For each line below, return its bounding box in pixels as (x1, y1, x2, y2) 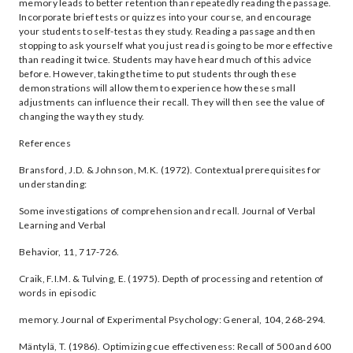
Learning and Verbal (19, 219, 106, 231)
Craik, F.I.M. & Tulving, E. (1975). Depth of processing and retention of (19, 273, 324, 284)
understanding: (19, 178, 87, 190)
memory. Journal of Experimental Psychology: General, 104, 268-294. (19, 314, 326, 325)
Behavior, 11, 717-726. (19, 246, 120, 258)
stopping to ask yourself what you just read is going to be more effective (19, 39, 333, 51)
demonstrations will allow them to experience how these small (19, 82, 295, 94)
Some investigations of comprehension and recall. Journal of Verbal (19, 205, 316, 217)
